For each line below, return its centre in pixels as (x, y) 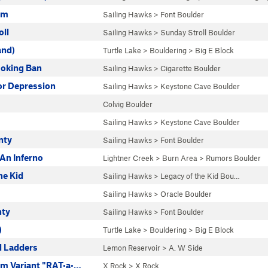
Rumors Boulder (233, 158)
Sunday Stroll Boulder (198, 32)
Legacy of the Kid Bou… (200, 176)
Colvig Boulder (128, 104)
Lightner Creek (128, 158)
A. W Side (186, 248)
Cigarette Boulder (191, 68)
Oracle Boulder (186, 194)
